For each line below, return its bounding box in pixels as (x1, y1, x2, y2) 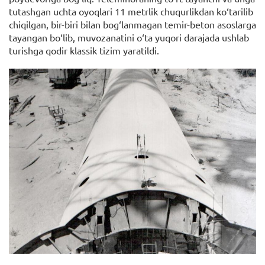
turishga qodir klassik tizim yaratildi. (9, 44, 159, 56)
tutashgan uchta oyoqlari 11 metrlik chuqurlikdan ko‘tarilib (9, 5, 253, 17)
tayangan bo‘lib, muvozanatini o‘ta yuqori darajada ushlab (9, 31, 249, 43)
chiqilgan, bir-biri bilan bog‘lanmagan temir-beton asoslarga (9, 18, 256, 30)
